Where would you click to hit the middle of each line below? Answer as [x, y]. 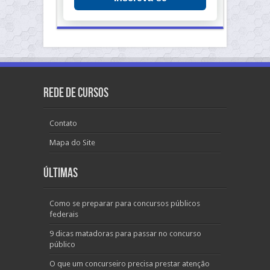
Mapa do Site [72, 143]
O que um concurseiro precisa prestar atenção [130, 264]
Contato [63, 123]
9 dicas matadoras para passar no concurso [125, 234]
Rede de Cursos [76, 93]
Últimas [61, 173]
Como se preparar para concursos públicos [125, 203]
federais [64, 214]
